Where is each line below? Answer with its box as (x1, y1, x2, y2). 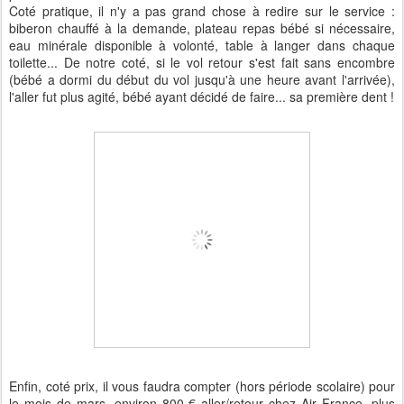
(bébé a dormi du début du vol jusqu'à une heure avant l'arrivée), (9, 70, 395, 88)
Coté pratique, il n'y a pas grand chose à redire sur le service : (9, 2, 395, 20)
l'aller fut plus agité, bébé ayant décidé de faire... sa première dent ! (9, 87, 394, 106)
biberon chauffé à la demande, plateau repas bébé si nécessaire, (9, 19, 395, 37)
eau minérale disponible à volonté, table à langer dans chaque (9, 36, 395, 54)
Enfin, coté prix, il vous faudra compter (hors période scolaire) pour (9, 377, 395, 395)
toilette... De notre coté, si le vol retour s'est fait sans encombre (9, 53, 395, 71)
